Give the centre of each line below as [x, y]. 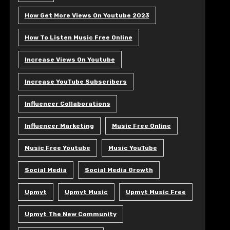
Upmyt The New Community [70, 214]
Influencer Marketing [59, 126]
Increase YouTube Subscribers [75, 82]
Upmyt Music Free [156, 192]
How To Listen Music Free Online [78, 37]
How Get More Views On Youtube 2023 [87, 15]
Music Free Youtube [57, 148]
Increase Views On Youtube [70, 60]
